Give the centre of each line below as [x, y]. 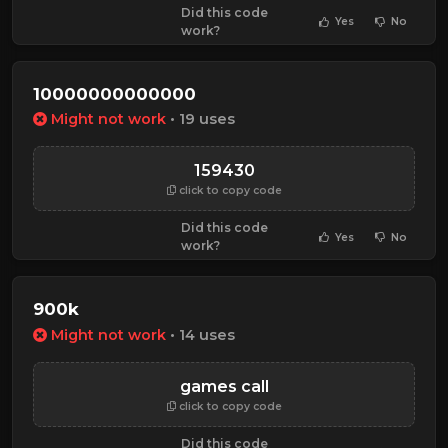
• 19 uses [200, 119]
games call [224, 386]
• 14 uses [200, 334]
